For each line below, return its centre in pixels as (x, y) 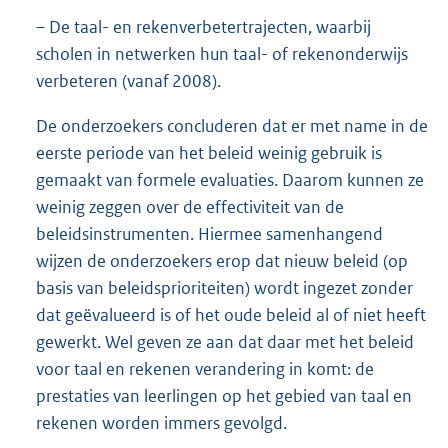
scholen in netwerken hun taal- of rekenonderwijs (222, 53)
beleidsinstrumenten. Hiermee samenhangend (209, 234)
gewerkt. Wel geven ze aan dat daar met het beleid (225, 342)
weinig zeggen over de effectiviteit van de (190, 207)
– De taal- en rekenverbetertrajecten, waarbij (203, 26)
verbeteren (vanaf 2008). (128, 80)
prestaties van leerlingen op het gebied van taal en (224, 396)
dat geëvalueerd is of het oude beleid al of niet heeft (231, 315)
